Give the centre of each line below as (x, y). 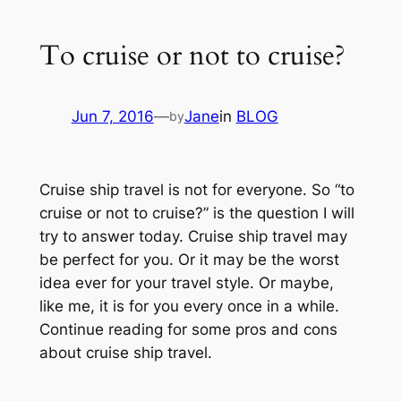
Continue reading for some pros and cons (188, 330)
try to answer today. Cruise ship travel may (193, 237)
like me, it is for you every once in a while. (189, 307)
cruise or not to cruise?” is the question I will (196, 213)
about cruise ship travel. (125, 353)
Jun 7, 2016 (112, 117)
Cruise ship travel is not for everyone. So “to (196, 190)
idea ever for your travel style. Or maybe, (186, 283)
